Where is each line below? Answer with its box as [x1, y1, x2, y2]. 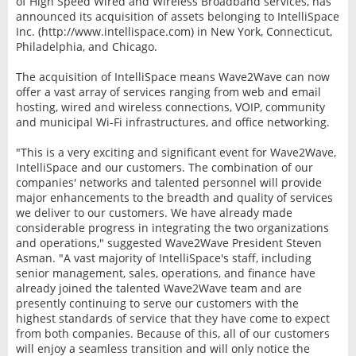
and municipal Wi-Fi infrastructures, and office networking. [15, 114, 330, 130]
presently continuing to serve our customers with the [15, 295, 299, 311]
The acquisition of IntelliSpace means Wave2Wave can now [15, 68, 330, 84]
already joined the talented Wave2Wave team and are [15, 280, 302, 296]
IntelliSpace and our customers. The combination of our [15, 159, 313, 175]
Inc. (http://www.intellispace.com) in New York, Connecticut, [15, 23, 332, 39]
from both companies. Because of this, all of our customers [15, 325, 330, 341]
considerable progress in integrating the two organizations [15, 219, 329, 235]
